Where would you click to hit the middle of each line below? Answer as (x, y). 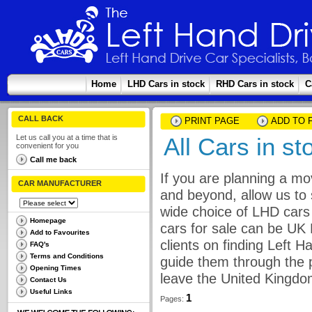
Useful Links (51, 291)
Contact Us (48, 280)
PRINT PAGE (212, 121)
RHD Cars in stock (255, 84)
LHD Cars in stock (166, 84)
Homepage (48, 220)
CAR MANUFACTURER (60, 183)
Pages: (173, 299)
